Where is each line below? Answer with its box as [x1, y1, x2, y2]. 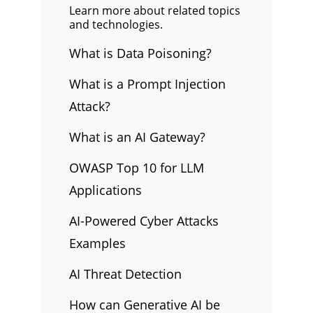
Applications [69, 182, 142, 198]
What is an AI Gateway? [69, 129, 205, 145]
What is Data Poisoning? [69, 45, 212, 61]
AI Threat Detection [69, 265, 182, 282]
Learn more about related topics [69, 3, 240, 18]
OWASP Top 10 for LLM [69, 159, 204, 176]
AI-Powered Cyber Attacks [69, 212, 219, 229]
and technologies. [69, 17, 163, 32]
